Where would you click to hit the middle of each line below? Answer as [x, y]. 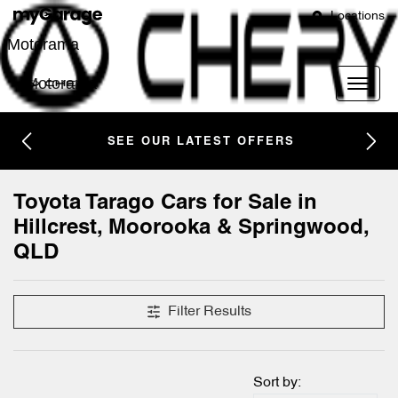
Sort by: [277, 383]
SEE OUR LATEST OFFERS [201, 142]
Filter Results [210, 312]
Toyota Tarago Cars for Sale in [165, 203]
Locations [358, 16]
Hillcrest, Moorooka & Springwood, [191, 228]
